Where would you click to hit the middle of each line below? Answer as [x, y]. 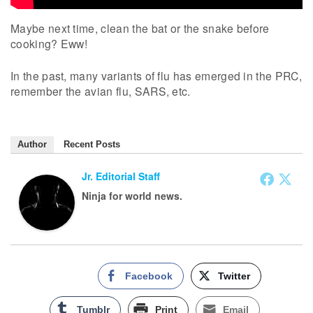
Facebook [149, 276]
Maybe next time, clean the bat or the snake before [140, 28]
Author [32, 144]
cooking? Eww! [49, 44]
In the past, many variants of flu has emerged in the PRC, [156, 76]
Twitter [234, 276]
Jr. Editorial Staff [121, 176]
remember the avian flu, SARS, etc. [101, 91]
